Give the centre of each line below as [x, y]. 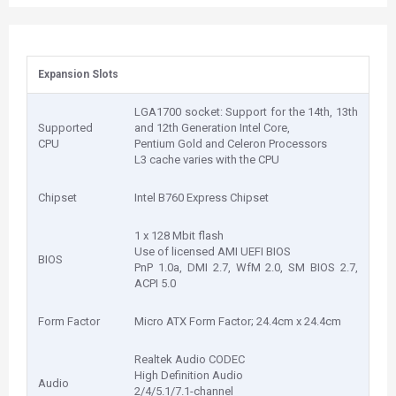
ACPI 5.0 [155, 283]
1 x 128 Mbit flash [179, 236]
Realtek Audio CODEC [190, 359]
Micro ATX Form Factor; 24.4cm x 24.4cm [238, 321]
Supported [65, 128]
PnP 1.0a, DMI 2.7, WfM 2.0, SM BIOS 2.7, [246, 267]
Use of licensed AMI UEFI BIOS [213, 251]
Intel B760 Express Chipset [202, 198]
